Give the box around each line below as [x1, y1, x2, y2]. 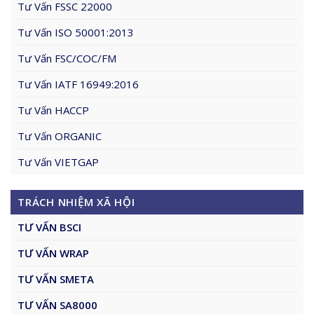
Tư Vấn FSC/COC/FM [18, 50, 116, 65]
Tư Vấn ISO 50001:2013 [18, 25, 134, 39]
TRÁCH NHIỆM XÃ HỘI [18, 195, 135, 210]
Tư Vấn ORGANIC [18, 128, 102, 143]
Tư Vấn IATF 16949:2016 [18, 76, 139, 91]
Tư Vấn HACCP [18, 102, 89, 117]
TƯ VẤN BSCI [18, 220, 81, 235]
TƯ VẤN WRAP [18, 246, 89, 261]
